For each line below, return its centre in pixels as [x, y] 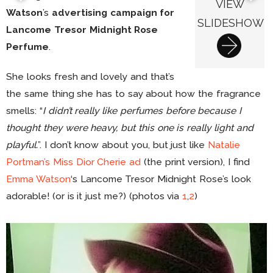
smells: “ [24, 111]
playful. [22, 145]
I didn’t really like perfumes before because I [142, 111]
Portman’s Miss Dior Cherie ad [74, 162]
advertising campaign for [113, 12]
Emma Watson [38, 179]
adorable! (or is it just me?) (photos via [94, 196]
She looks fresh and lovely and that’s [90, 77]
